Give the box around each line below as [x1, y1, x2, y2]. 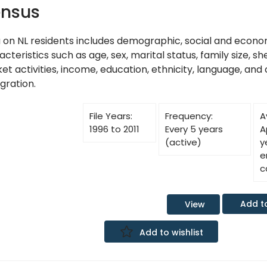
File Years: [89, 110, 132, 122]
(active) [165, 136, 202, 148]
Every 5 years [165, 123, 223, 135]
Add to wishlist [139, 226, 203, 238]
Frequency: [165, 110, 213, 122]
